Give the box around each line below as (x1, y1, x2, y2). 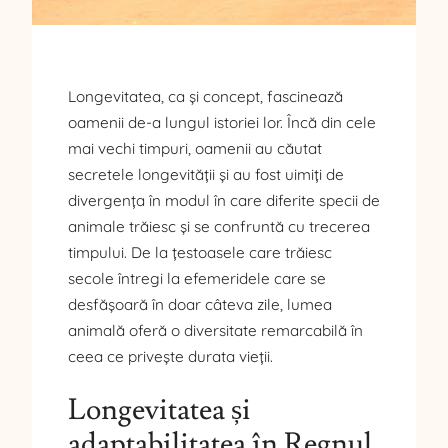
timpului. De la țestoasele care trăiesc (68, 243, 332, 263)
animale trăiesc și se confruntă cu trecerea (68, 217, 370, 237)
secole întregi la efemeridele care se (68, 269, 326, 289)
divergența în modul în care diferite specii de (68, 191, 380, 211)
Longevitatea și (68, 392, 251, 430)
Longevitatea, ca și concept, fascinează (68, 87, 343, 107)
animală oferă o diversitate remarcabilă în (68, 321, 363, 341)
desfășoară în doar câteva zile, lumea (68, 295, 332, 315)
